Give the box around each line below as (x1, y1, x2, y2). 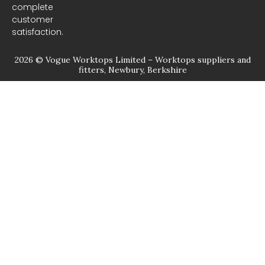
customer (12, 14, 53, 25)
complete (12, 1, 53, 13)
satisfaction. (12, 26, 63, 38)
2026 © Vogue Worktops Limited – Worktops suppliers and (14, 54, 251, 65)
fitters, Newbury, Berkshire (78, 64, 187, 75)
